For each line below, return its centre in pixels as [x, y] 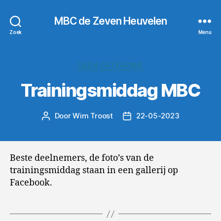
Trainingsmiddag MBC [110, 90]
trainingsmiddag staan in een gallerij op [94, 170]
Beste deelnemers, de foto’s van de [82, 158]
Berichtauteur [69, 116]
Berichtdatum [151, 116]
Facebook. [31, 183]
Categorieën [135, 63]
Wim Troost [93, 115]
